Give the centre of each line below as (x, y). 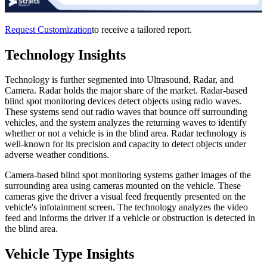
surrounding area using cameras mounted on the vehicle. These (123, 186)
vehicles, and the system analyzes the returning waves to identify (126, 123)
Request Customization (48, 29)
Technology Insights (65, 55)
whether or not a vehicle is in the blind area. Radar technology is (125, 133)
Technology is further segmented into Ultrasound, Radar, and (119, 80)
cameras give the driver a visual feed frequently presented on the (125, 197)
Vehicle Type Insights (69, 254)
